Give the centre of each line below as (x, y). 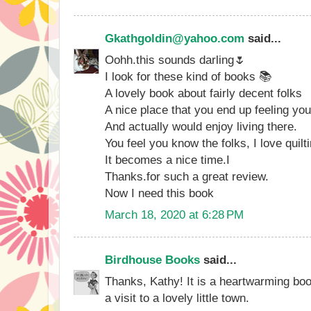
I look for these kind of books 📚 (188, 76)
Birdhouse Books (152, 260)
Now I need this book (159, 193)
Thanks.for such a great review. (187, 176)
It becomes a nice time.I (167, 159)
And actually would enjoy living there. (201, 126)
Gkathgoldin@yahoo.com (175, 38)
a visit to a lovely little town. (177, 297)
